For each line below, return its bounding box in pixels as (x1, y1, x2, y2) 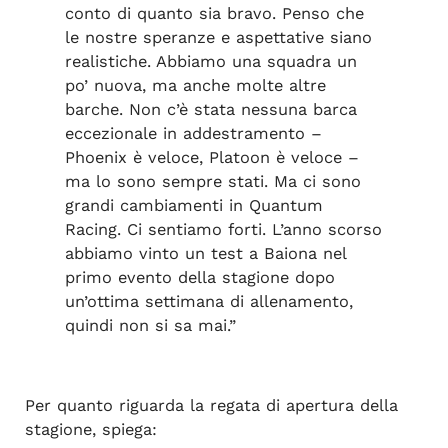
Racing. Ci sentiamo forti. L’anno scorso (64, 219, 382, 239)
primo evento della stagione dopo (64, 267, 335, 287)
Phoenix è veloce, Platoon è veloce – (64, 147, 359, 167)
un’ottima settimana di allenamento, (64, 291, 353, 311)
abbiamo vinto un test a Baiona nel (64, 243, 346, 263)
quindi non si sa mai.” (64, 315, 236, 335)
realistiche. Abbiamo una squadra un (64, 51, 357, 71)
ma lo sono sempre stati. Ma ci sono (64, 171, 361, 191)
